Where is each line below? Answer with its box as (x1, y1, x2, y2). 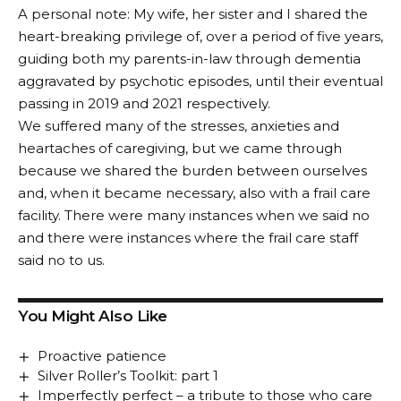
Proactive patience (38, 346, 167, 364)
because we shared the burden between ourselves (18, 161, 367, 179)
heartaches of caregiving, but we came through (18, 139, 342, 157)
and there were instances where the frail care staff (18, 228, 358, 246)
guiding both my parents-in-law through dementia (18, 49, 361, 67)
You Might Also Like (18, 306, 167, 325)
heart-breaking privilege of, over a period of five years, (18, 27, 383, 45)
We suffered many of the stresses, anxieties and (18, 116, 339, 134)
